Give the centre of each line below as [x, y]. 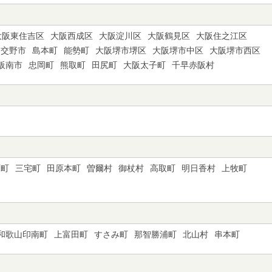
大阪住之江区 [222, 36]
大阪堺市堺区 [121, 50]
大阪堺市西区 [235, 50]
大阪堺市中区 [178, 50]
